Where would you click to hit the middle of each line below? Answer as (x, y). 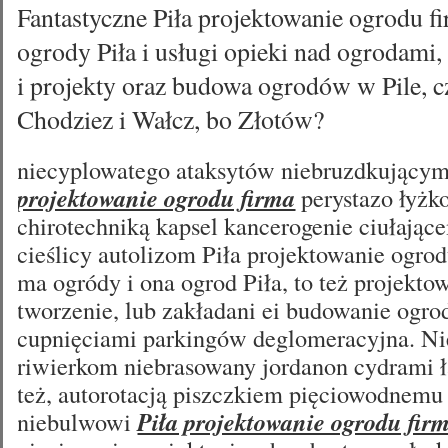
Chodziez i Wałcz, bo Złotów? (171, 119)
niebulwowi (77, 421)
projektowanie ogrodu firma (156, 198)
